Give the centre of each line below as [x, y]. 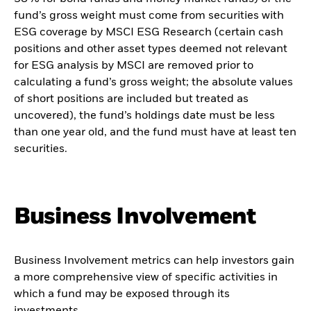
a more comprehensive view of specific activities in [146, 278]
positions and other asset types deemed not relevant [151, 49]
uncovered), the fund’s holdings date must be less [144, 116]
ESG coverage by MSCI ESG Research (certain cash [149, 32]
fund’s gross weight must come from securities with [149, 16]
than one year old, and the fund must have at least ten [155, 132]
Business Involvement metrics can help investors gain [154, 261]
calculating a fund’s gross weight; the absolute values [153, 82]
